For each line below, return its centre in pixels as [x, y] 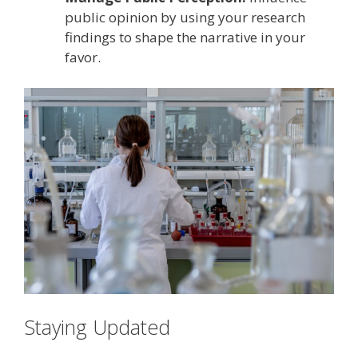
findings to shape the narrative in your [185, 38]
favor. [83, 58]
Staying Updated [97, 326]
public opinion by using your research [185, 18]
